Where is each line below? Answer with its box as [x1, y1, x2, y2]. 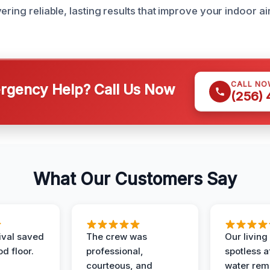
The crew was [86, 231, 147, 242]
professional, [86, 245, 143, 257]
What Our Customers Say [33, 169, 237, 189]
